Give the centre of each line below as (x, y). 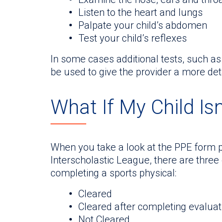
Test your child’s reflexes (133, 38)
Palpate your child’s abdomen (143, 25)
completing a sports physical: (113, 173)
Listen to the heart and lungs (140, 12)
